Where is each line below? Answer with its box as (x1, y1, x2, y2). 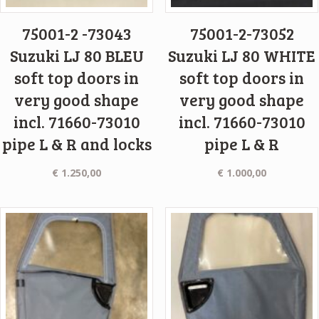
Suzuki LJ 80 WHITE (168, 45, 316, 67)
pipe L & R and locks (1, 133, 152, 155)
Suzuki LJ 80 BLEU (9, 45, 144, 67)
